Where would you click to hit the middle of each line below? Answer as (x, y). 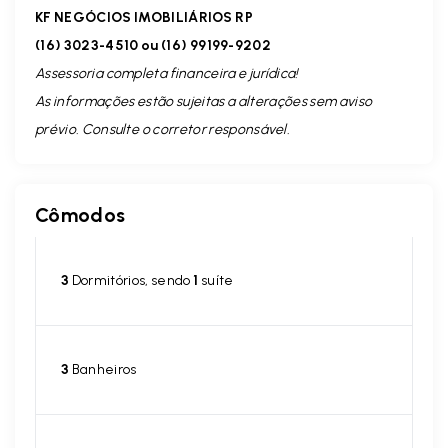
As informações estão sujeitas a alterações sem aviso (204, 101)
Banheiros (103, 369)
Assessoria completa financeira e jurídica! (167, 73)
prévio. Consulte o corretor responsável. (163, 129)
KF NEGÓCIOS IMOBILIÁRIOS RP (144, 17)
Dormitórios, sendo (131, 280)
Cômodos (80, 215)
